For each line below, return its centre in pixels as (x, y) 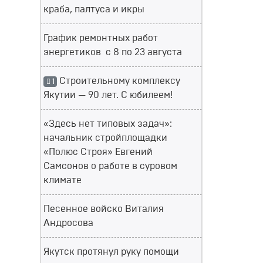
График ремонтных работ (101, 38)
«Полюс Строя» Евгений (98, 152)
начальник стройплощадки (105, 138)
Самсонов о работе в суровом (110, 166)
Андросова (68, 223)
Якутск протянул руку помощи (111, 252)
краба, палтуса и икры (94, 9)
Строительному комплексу (118, 81)
